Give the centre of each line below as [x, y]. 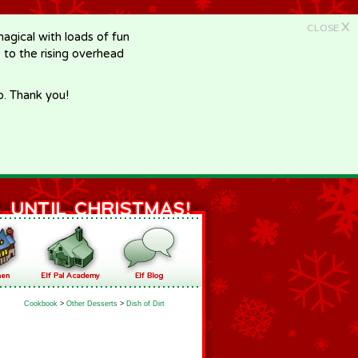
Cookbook [41, 304]
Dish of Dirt [145, 304]
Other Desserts [92, 304]
